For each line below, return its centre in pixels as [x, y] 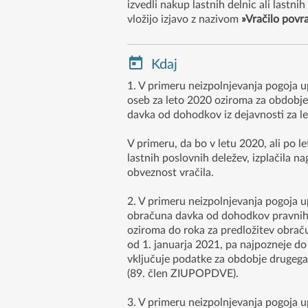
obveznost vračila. [170, 172]
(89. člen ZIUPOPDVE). [183, 273]
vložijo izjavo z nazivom [184, 19]
